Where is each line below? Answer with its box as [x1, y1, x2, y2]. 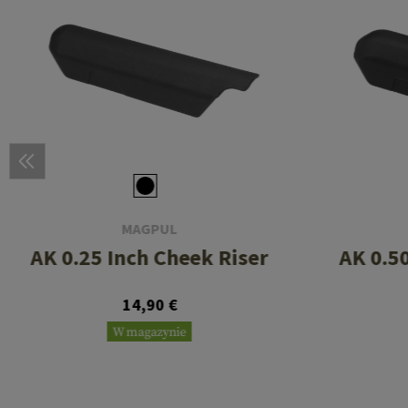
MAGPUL [121, 219, 178, 239]
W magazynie [112, 324, 187, 342]
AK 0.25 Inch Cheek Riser [30, 243, 269, 272]
